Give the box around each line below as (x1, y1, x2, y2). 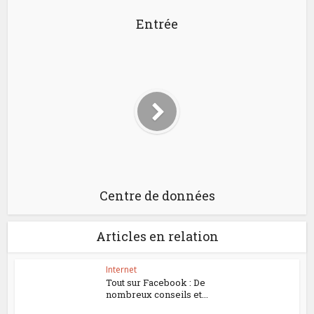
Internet (106, 264, 137, 276)
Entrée (136, 15, 178, 33)
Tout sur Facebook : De (106, 276, 206, 289)
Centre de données (99, 187, 215, 205)
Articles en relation (95, 228, 219, 245)
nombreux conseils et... (106, 288, 209, 301)
